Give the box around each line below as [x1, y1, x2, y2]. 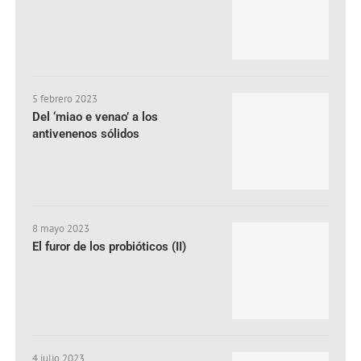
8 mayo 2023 [32, 221, 90, 235]
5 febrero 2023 [32, 91, 98, 106]
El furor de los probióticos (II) [32, 239, 187, 254]
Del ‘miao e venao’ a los [32, 109, 159, 124]
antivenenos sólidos [32, 126, 140, 141]
